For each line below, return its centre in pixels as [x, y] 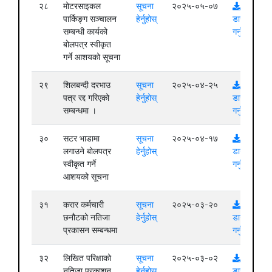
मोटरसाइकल [82, 6]
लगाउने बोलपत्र [87, 151]
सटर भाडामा [81, 139]
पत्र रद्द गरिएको [86, 98]
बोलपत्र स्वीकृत [87, 45]
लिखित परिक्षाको [87, 258]
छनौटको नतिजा [87, 218]
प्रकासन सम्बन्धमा [90, 230]
